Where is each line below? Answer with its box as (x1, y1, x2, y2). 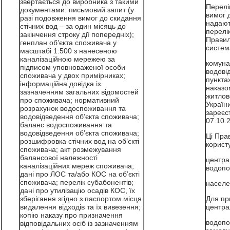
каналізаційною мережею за (20, 55, 115, 63)
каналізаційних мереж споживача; (20, 162, 134, 170)
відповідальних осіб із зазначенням (20, 219, 138, 227)
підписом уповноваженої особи (20, 63, 125, 71)
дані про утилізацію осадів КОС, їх (20, 186, 135, 195)
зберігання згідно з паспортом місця (20, 195, 142, 203)
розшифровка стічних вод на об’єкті (20, 137, 139, 145)
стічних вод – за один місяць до (20, 22, 126, 30)
